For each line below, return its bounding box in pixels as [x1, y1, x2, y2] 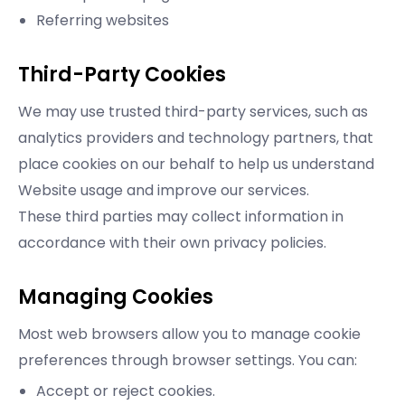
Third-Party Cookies [18, 61, 226, 89]
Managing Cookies [18, 283, 213, 312]
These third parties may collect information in [18, 206, 344, 228]
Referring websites [36, 10, 169, 32]
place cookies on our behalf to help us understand [18, 154, 374, 175]
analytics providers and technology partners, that [18, 127, 373, 149]
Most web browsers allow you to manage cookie [18, 324, 361, 345]
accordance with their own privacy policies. [18, 232, 326, 254]
